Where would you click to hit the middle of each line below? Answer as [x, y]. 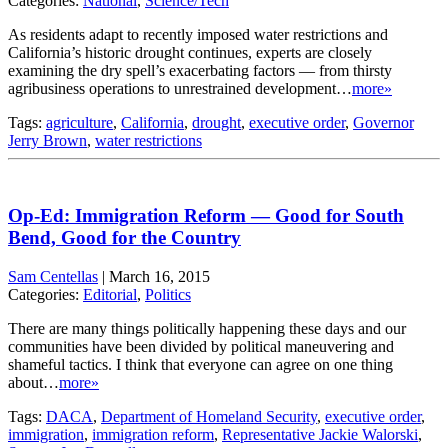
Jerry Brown [47, 141]
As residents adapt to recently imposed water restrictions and [198, 35]
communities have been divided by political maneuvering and [201, 346]
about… [33, 382]
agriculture [79, 123]
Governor [383, 123]
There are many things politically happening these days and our [207, 328]
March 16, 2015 [159, 276]
